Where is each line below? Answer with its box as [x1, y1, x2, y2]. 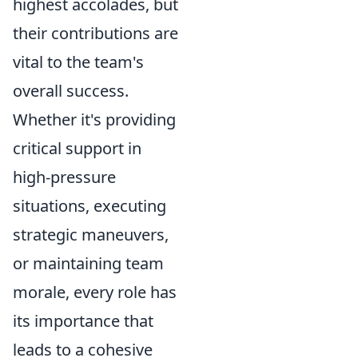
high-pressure [13, 166, 116, 188]
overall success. [13, 80, 129, 101]
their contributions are [13, 22, 178, 44]
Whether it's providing [13, 109, 176, 130]
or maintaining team [13, 253, 164, 274]
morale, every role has [13, 281, 177, 303]
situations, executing [13, 195, 166, 217]
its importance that [13, 310, 153, 332]
